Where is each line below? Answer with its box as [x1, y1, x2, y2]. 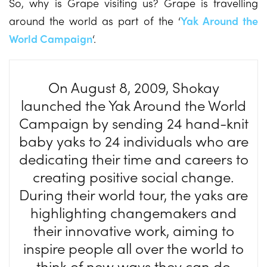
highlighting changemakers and [30, 202, 237, 222]
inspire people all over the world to [23, 238, 244, 258]
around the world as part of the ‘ [9, 13, 181, 28]
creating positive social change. [33, 166, 234, 187]
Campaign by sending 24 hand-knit [18, 113, 249, 133]
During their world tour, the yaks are [19, 184, 248, 204]
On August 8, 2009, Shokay [48, 77, 219, 97]
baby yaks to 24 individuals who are [18, 131, 249, 151]
